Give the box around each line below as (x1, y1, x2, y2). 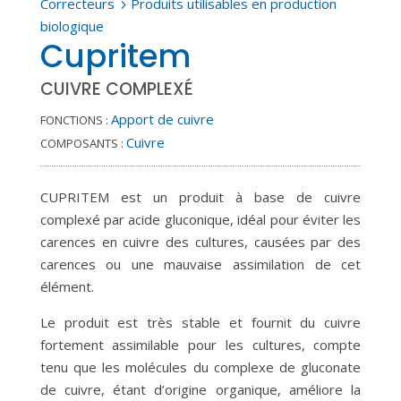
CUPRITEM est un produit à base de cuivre (39, 188, 362, 206)
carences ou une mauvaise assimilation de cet (39, 255, 362, 273)
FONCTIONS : (39, 112, 108, 128)
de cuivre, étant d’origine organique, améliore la (39, 380, 362, 398)
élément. (39, 277, 94, 295)
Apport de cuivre (110, 110, 214, 128)
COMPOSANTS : (39, 135, 124, 151)
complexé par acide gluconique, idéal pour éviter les (39, 210, 362, 228)
